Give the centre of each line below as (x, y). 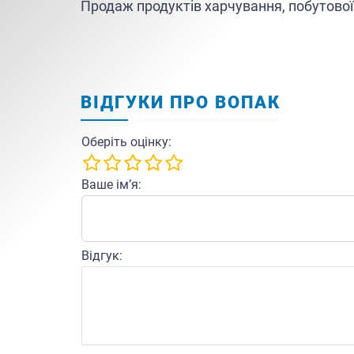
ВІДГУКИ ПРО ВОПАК (181, 102)
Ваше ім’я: (111, 184)
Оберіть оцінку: (126, 141)
